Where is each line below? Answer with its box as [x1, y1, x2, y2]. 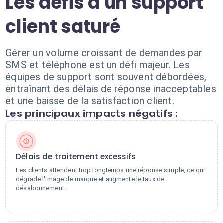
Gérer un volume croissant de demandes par [5, 47, 202, 59]
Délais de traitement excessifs [16, 151, 136, 162]
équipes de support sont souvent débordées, [5, 71, 207, 83]
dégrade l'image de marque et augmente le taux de [16, 175, 165, 183]
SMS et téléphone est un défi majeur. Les [5, 59, 190, 71]
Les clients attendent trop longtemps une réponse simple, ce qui [16, 166, 205, 174]
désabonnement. [16, 184, 66, 192]
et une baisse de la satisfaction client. [5, 95, 174, 107]
